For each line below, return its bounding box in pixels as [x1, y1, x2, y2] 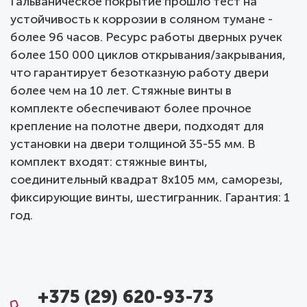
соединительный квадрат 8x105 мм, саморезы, [10, 173, 283, 188]
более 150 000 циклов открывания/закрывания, [10, 48, 286, 63]
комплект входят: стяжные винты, [10, 155, 208, 170]
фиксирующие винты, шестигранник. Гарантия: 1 [10, 191, 290, 206]
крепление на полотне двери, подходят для [10, 119, 264, 134]
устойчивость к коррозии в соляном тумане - [10, 12, 273, 27]
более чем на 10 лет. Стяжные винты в [10, 84, 232, 99]
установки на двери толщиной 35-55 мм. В [10, 137, 256, 152]
